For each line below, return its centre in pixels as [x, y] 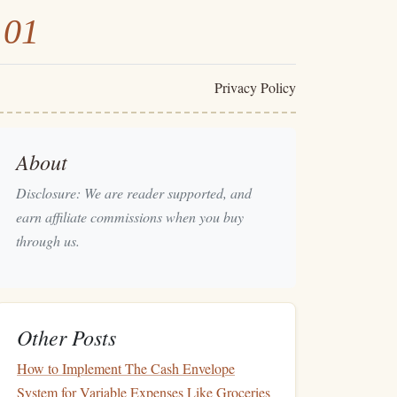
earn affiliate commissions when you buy [130, 217]
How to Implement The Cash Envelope [126, 368]
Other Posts [66, 337]
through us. [48, 241]
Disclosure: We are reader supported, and [134, 193]
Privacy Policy [255, 87]
